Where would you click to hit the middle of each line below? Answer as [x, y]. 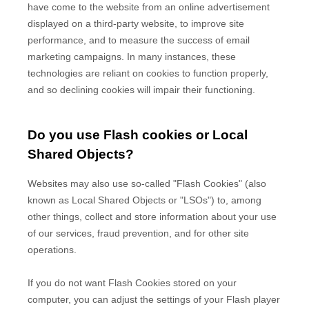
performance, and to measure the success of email [139, 40]
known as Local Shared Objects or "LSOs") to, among [144, 200]
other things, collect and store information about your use [152, 217]
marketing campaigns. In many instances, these [132, 57]
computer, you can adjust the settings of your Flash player [154, 299]
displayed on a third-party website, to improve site [136, 24]
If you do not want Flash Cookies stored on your [132, 283]
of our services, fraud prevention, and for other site [138, 233]
